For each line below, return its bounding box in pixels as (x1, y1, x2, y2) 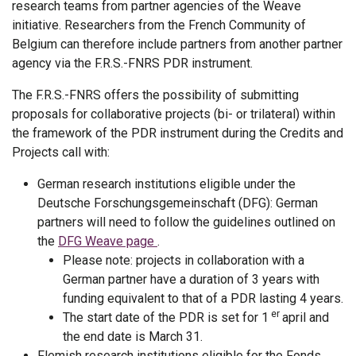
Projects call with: (12, 145, 110, 160)
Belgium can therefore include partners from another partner (12, 37, 342, 52)
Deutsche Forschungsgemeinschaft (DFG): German (37, 195, 318, 211)
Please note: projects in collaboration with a (63, 253, 304, 268)
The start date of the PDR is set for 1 (63, 310, 269, 325)
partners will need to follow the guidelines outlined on (37, 215, 335, 230)
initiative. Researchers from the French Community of (12, 17, 306, 33)
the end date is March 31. (63, 329, 203, 344)
